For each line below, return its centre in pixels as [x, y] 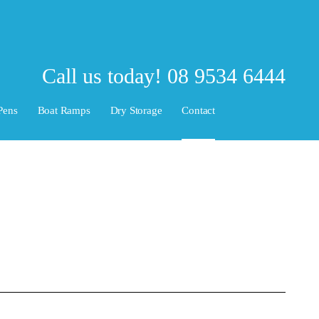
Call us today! [105, 76]
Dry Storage [136, 110]
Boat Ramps [64, 110]
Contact [198, 110]
